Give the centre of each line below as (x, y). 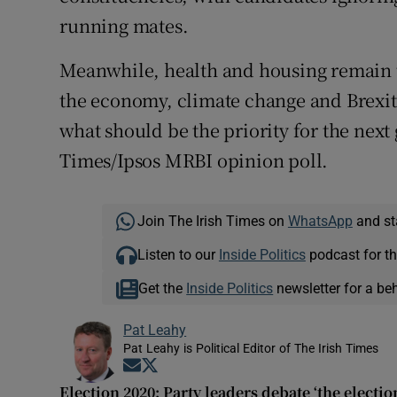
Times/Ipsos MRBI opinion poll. (194, 160)
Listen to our (178, 255)
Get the (163, 288)
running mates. (124, 26)
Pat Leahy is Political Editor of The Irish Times (251, 349)
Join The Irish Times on (212, 221)
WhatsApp (320, 221)
